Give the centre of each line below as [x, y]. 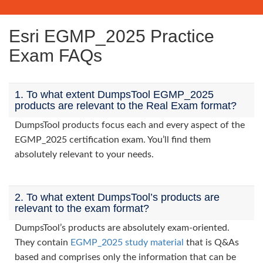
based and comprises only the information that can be [125, 257]
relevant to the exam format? [82, 208]
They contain [43, 242]
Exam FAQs [55, 55]
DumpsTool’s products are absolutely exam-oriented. [122, 228]
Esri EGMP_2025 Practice [112, 36]
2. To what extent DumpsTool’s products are [117, 197]
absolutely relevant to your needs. [84, 154]
